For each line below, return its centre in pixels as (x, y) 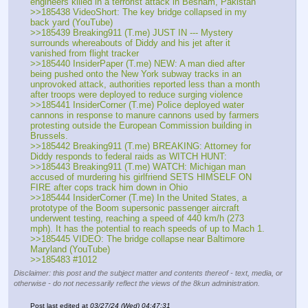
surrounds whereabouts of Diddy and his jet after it (130, 43)
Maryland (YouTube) (71, 250)
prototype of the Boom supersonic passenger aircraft (135, 208)
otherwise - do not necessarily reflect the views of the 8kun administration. (137, 284)
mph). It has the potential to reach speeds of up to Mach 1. (147, 229)
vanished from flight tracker (86, 54)
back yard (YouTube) (73, 23)
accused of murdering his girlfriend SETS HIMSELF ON (141, 177)
